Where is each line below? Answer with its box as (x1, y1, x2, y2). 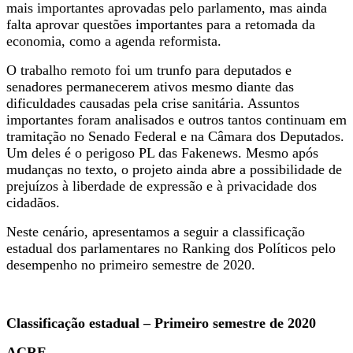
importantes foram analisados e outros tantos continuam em (6, 111, 347, 128)
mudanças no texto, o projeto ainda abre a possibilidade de (6, 161, 342, 177)
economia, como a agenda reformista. (6, 32, 221, 49)
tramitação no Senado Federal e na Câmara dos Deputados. (6, 128, 344, 144)
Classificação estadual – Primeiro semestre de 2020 (6, 314, 316, 331)
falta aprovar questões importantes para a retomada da (6, 16, 315, 32)
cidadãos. (6, 194, 60, 210)
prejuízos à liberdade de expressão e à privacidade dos (6, 177, 317, 194)
